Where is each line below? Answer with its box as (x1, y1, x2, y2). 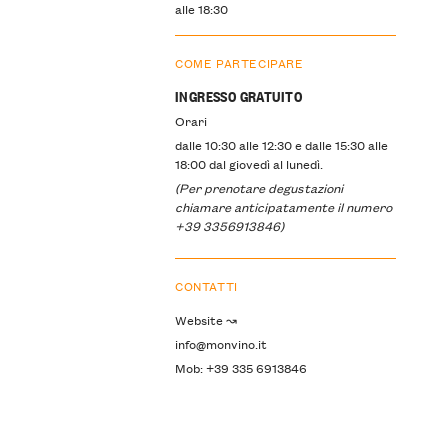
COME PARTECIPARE (174, 53, 304, 73)
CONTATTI (174, 275, 238, 295)
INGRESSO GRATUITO (174, 85, 302, 107)
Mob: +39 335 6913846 (174, 357, 307, 377)
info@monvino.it (174, 333, 267, 353)
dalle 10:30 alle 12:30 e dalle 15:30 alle (174, 135, 388, 155)
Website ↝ (174, 309, 237, 329)
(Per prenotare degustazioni (174, 178, 343, 198)
